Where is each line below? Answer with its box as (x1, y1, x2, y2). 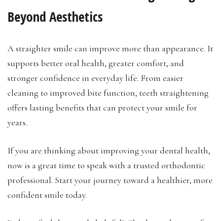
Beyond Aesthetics (7, 7, 103, 26)
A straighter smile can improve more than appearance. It (7, 42, 213, 54)
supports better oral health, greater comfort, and (7, 57, 184, 69)
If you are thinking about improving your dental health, (7, 145, 210, 156)
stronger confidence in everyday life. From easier (7, 72, 184, 83)
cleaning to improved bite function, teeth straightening (7, 87, 209, 98)
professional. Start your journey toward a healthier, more (7, 174, 213, 185)
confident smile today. (7, 189, 87, 200)
